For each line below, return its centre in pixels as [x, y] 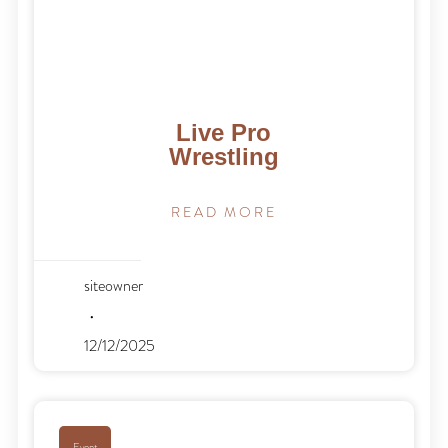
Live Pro [224, 132]
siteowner [114, 285]
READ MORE [224, 212]
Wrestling [223, 156]
